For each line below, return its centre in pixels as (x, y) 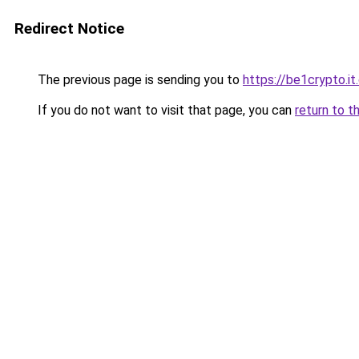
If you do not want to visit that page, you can (165, 110)
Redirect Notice (69, 28)
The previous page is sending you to (139, 80)
